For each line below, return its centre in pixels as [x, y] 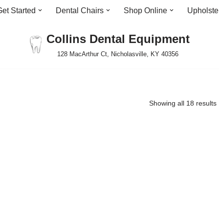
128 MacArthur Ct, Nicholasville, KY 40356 [118, 54]
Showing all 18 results [183, 103]
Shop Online [145, 11]
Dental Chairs [80, 11]
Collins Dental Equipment [118, 39]
